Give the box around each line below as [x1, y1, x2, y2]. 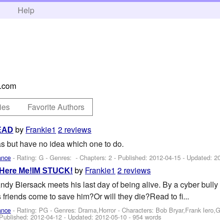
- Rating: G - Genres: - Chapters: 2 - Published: [11, 152, 150, 162]
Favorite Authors [27, 101, 85, 112]
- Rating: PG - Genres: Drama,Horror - [11, 205, 122, 215]
